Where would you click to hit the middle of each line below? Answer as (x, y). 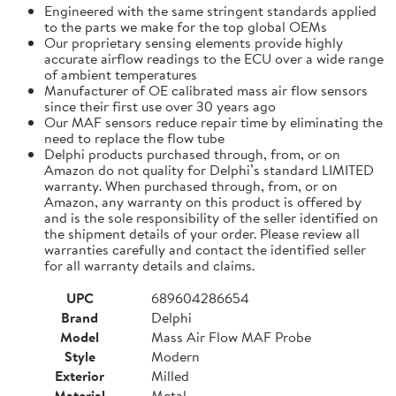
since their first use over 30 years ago (160, 106)
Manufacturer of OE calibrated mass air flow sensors (206, 90)
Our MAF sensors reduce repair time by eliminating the (213, 122)
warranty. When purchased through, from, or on (191, 185)
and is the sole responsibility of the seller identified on (211, 217)
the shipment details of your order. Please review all (202, 233)
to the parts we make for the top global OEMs (186, 26)
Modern (175, 356)
